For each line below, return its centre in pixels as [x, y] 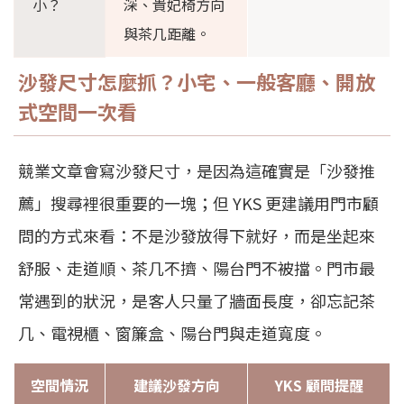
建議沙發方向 [176, 386]
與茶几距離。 [167, 34]
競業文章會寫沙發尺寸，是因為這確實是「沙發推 [197, 171]
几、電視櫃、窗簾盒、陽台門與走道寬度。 [172, 333]
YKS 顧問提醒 [319, 386]
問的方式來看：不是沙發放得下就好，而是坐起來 [197, 236]
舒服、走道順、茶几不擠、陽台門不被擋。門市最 [197, 268]
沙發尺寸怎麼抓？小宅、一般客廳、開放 [197, 82]
